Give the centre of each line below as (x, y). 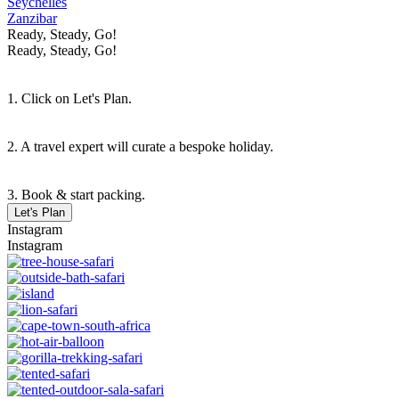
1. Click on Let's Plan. (69, 99)
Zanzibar (32, 19)
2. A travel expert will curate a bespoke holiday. (140, 147)
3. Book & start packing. (76, 195)
